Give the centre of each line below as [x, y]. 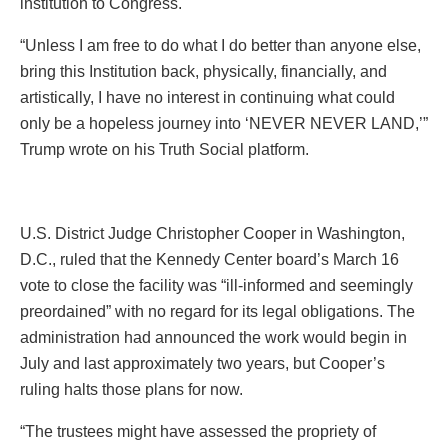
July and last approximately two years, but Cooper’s [202, 363]
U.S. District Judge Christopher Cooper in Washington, [212, 233]
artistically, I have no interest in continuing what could [207, 97]
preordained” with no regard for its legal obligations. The [217, 311]
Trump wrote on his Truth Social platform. [164, 149]
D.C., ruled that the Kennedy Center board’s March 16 [209, 259]
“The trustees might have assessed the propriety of [198, 431]
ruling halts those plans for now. [131, 389]
